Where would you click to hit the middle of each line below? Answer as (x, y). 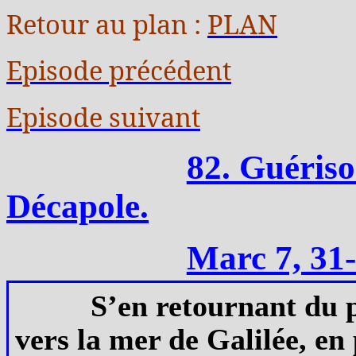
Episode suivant (103, 117)
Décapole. (77, 206)
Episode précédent (119, 71)
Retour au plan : (107, 24)
